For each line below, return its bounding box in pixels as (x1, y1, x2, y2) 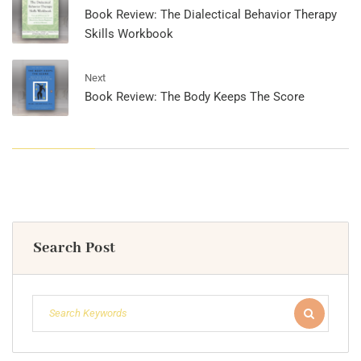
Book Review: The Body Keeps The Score (85, 89, 305, 105)
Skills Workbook (85, 27, 173, 42)
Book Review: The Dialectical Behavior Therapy (85, 7, 337, 23)
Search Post (33, 239, 116, 259)
